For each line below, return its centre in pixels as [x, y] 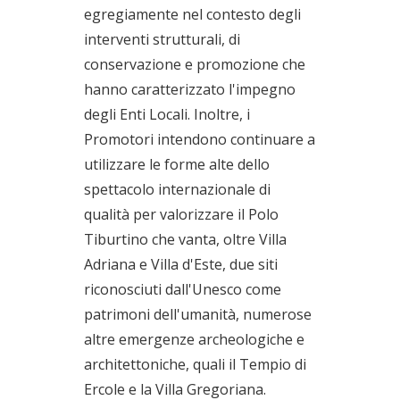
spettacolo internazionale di [177, 189]
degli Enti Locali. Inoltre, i [167, 114]
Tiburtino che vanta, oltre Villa [185, 239]
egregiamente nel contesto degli [192, 14]
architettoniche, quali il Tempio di [195, 364]
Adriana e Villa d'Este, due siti [181, 264]
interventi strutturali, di [162, 39]
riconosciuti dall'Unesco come [183, 289]
